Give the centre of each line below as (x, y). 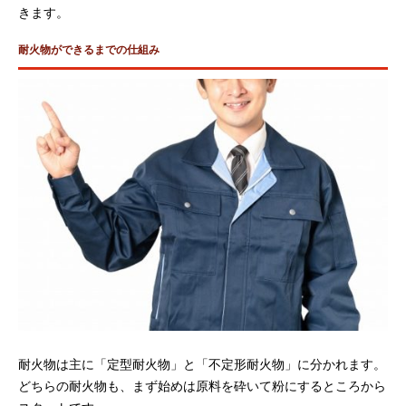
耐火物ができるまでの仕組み (89, 49)
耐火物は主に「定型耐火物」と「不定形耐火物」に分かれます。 (202, 363)
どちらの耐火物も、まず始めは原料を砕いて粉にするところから (202, 385)
